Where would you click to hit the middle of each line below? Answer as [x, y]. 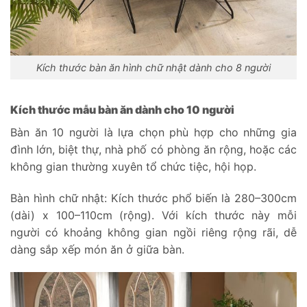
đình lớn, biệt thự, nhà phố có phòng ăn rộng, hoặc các [153, 149]
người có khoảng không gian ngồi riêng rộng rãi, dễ [153, 232]
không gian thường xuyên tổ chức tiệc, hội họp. [135, 166]
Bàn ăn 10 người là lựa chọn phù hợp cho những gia [153, 132]
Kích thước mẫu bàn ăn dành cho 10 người [123, 109]
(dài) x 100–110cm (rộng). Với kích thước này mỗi [153, 215]
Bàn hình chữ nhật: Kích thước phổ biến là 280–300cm [153, 198]
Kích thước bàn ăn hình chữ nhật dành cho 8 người [153, 67]
